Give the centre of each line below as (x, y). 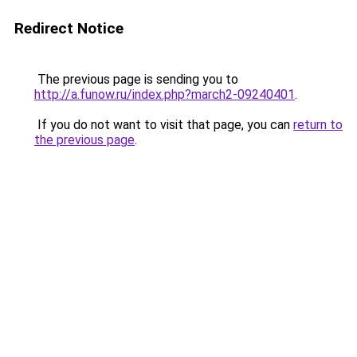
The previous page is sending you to (136, 79)
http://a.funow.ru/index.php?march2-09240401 (165, 94)
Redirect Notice (69, 28)
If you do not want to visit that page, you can (164, 125)
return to (318, 125)
